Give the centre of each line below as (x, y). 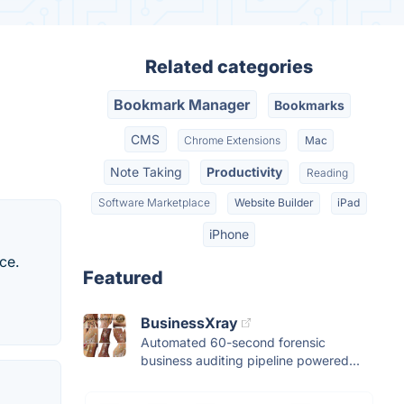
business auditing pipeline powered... (250, 360)
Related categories (229, 67)
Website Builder (274, 203)
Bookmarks (309, 106)
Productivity (244, 171)
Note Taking (147, 171)
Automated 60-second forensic (233, 342)
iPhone (229, 234)
